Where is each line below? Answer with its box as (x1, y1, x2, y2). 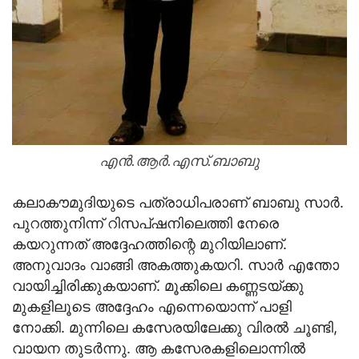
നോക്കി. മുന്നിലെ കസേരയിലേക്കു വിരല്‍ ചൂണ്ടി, (12, 319, 337, 337)
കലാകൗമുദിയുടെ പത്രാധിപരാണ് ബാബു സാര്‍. (12, 194, 344, 212)
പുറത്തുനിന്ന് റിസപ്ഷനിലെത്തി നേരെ (12, 215, 279, 232)
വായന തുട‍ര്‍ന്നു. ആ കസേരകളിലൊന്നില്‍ (12, 340, 305, 357)
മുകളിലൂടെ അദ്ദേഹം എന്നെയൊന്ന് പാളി (12, 298, 292, 316)
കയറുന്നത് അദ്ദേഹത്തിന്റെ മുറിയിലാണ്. (12, 236, 287, 253)
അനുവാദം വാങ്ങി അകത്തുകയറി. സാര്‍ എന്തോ (12, 256, 339, 274)
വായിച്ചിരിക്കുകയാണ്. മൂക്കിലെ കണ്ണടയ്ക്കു (12, 277, 304, 295)
